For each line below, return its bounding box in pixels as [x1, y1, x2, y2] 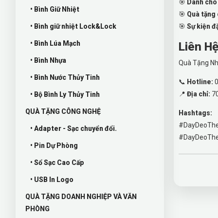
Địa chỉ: [187, 90, 210, 98]
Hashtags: [179, 109, 212, 117]
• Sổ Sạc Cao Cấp [30, 158, 84, 166]
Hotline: [187, 77, 213, 86]
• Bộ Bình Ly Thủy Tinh [30, 90, 100, 98]
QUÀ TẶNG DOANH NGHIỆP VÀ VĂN [25, 192, 137, 200]
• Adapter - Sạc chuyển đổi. [30, 124, 117, 132]
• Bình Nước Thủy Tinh [30, 73, 100, 81]
